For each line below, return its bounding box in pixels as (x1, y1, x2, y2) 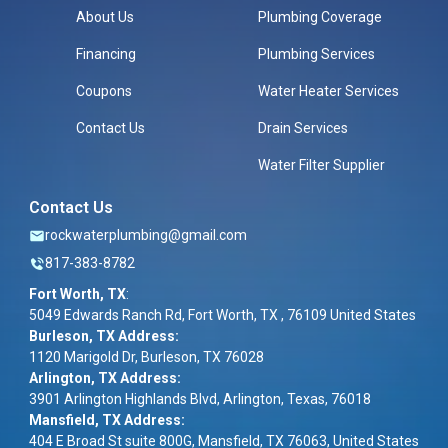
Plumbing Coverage (258, 9, 383, 26)
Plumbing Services (258, 46, 376, 63)
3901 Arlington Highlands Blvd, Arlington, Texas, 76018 (29, 391, 371, 408)
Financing (76, 46, 137, 63)
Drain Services (258, 120, 349, 137)
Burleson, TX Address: (29, 328, 179, 345)
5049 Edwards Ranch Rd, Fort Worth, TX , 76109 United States (29, 307, 416, 324)
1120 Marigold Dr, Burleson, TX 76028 (29, 349, 264, 366)
